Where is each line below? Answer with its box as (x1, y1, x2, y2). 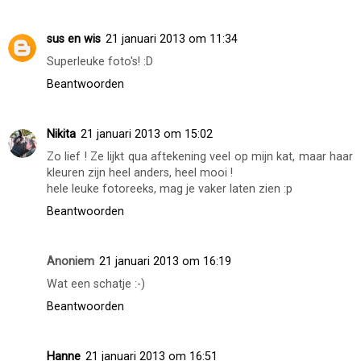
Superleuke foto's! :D (47, 54, 153, 68)
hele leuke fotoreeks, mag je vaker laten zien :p (47, 181, 293, 196)
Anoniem (47, 254, 94, 268)
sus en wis (47, 31, 101, 46)
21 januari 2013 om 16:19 (99, 254, 231, 268)
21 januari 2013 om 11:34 (106, 31, 238, 46)
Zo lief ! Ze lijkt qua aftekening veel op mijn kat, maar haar (47, 149, 353, 164)
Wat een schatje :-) (47, 276, 145, 291)
